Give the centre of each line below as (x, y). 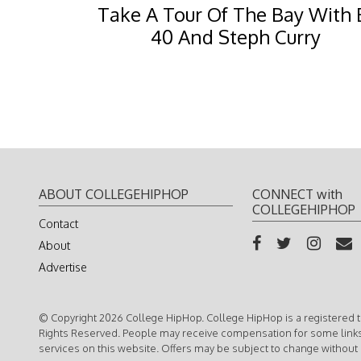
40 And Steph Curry (235, 36)
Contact (58, 223)
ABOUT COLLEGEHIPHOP (114, 194)
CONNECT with (297, 194)
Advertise (63, 267)
